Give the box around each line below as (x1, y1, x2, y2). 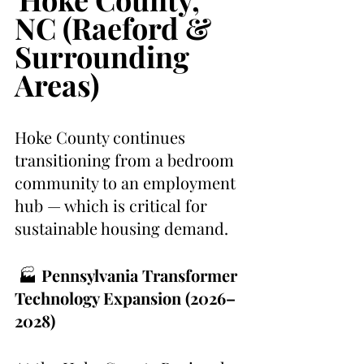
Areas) (15, 65, 99, 105)
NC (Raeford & (15, 8, 218, 48)
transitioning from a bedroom (15, 149, 238, 171)
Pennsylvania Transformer (41, 264, 241, 287)
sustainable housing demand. (15, 217, 228, 240)
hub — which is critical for (15, 194, 211, 217)
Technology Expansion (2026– (15, 287, 236, 310)
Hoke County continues (15, 126, 189, 149)
